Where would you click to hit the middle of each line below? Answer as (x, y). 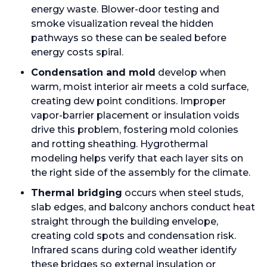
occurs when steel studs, (183, 193)
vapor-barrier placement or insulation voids (135, 115)
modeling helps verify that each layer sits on (137, 158)
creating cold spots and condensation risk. (133, 236)
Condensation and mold (93, 72)
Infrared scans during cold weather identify (134, 250)
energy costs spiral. (77, 52)
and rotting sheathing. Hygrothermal (119, 144)
